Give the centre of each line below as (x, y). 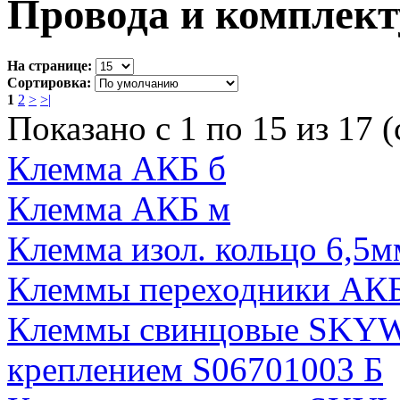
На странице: (50, 65)
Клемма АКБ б (117, 168)
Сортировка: (49, 82)
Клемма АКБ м (119, 208)
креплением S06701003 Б (195, 369)
